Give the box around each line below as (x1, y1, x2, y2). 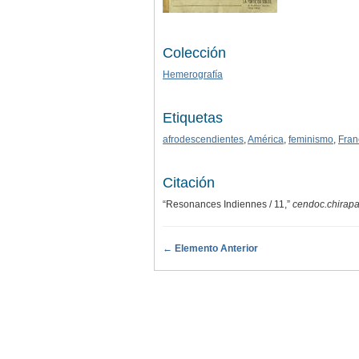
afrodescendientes (163, 133, 244, 145)
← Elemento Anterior (163, 242, 258, 254)
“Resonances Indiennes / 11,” (163, 198, 292, 210)
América (248, 133, 284, 145)
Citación (163, 174, 215, 191)
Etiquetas (163, 109, 223, 126)
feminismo (288, 133, 333, 145)
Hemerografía (163, 68, 223, 80)
